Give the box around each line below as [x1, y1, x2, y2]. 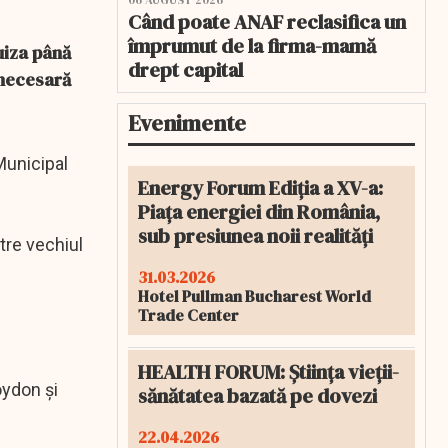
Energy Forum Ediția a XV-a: [138, 174, 383, 202]
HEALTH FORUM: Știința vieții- [138, 358, 399, 386]
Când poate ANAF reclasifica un [128, 8, 406, 36]
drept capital [128, 56, 243, 84]
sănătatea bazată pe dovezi [138, 382, 377, 410]
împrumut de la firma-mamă [128, 32, 376, 60]
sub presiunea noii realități [138, 222, 373, 250]
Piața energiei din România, [138, 198, 380, 226]
